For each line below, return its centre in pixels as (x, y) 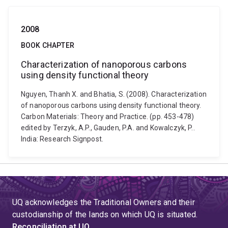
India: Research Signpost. (62, 139)
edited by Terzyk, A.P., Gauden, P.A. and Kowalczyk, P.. (108, 128)
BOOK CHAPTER (48, 45)
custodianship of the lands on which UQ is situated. (105, 215)
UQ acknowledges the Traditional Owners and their (104, 202)
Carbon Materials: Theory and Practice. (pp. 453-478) (108, 117)
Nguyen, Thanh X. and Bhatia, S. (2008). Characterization (114, 94)
